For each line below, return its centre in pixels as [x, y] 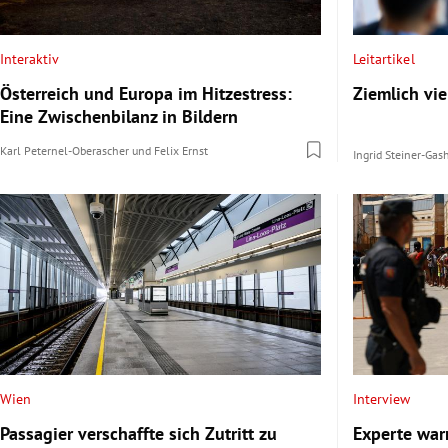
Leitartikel [384, 59]
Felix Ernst [181, 150]
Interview [382, 398]
